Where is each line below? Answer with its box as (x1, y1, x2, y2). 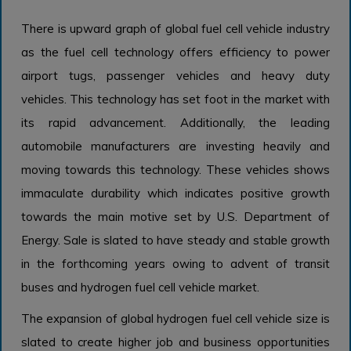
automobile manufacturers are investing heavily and (21, 139, 330, 154)
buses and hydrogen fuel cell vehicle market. (21, 280, 259, 295)
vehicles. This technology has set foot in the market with (21, 92, 330, 107)
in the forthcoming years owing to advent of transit (21, 256, 330, 272)
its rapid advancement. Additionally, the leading (21, 115, 330, 131)
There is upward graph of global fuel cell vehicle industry (21, 21, 330, 37)
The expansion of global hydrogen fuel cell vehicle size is (21, 311, 330, 327)
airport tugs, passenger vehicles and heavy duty (21, 68, 330, 84)
